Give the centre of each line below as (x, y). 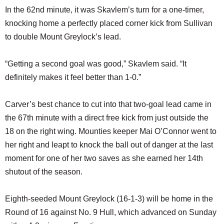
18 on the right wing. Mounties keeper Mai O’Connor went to (111, 131)
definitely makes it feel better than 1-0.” (73, 77)
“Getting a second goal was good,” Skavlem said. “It (96, 64)
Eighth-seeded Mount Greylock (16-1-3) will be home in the (109, 199)
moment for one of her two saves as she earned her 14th (104, 158)
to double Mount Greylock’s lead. (63, 37)
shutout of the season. (44, 172)
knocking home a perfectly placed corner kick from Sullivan (109, 23)
